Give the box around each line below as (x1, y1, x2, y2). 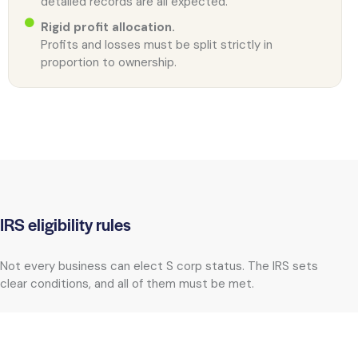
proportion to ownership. (41, 54, 177, 71)
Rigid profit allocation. (41, 19, 175, 36)
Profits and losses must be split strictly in (41, 37, 272, 54)
